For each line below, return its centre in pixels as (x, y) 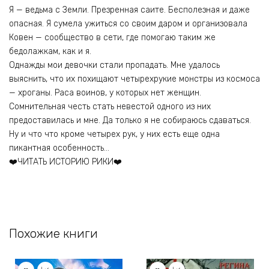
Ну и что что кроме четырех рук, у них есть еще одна (114, 134)
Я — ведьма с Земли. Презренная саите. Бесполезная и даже (129, 10)
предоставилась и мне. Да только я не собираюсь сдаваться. (130, 121)
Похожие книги (53, 233)
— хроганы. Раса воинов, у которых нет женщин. (105, 93)
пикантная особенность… (59, 148)
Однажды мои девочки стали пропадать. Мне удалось (114, 65)
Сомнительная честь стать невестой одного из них (110, 107)
